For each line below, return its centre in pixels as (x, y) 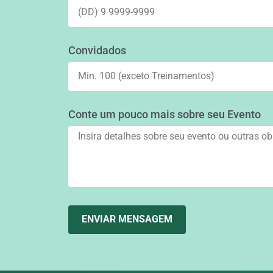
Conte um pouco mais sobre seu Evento (165, 114)
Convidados (97, 50)
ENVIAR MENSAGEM (127, 219)
